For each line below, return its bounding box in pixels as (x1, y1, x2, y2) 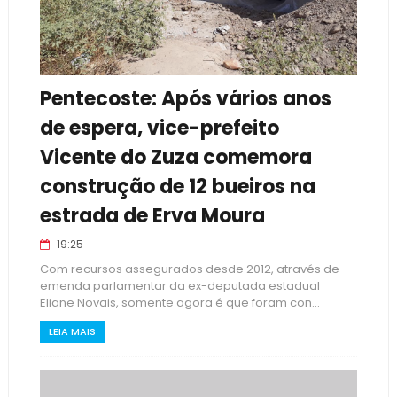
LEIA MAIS (48, 324, 96, 339)
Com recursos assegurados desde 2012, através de (39, 261, 339, 277)
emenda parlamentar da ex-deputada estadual (39, 277, 320, 294)
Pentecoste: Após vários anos (39, 85, 331, 113)
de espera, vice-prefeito (39, 114, 279, 142)
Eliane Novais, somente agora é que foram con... (39, 294, 320, 311)
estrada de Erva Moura (39, 202, 265, 230)
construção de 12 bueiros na (39, 173, 315, 200)
